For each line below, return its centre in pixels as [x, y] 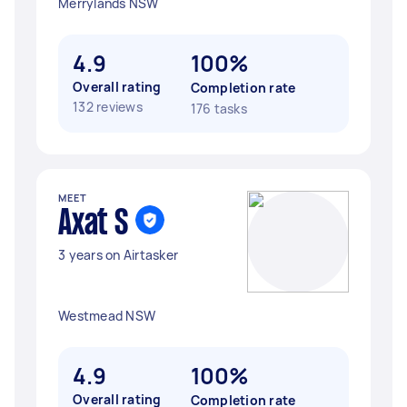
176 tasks [218, 109]
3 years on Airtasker [118, 255]
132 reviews [108, 107]
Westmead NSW [107, 316]
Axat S [93, 224]
